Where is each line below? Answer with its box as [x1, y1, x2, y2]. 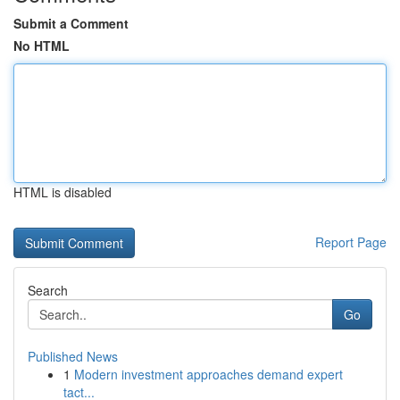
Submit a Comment [13, 14, 129, 32]
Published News [28, 347, 118, 365]
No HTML [13, 37, 70, 54]
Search [28, 281, 68, 299]
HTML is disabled [13, 183, 112, 201]
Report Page [315, 233, 387, 251]
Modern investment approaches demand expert [74, 365, 343, 383]
